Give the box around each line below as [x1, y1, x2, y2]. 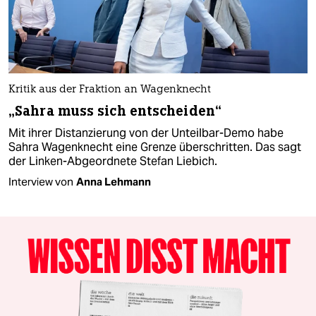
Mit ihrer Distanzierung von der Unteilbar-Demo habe [8, 125, 284, 140]
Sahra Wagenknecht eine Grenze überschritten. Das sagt [8, 139, 301, 154]
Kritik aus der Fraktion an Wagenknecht [8, 84, 211, 95]
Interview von [8, 174, 73, 188]
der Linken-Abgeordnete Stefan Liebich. [8, 153, 217, 169]
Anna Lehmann [76, 174, 151, 188]
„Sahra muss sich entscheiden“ [8, 102, 221, 120]
